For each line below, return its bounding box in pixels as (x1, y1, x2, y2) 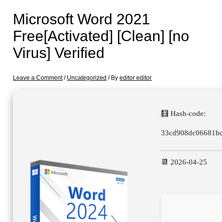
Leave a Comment (13, 74, 63, 82)
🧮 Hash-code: (161, 110, 206, 118)
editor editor (119, 74, 152, 82)
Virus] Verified (13, 45, 105, 61)
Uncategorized (67, 74, 107, 82)
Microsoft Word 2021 (13, 11, 151, 28)
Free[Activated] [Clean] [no (13, 28, 190, 45)
